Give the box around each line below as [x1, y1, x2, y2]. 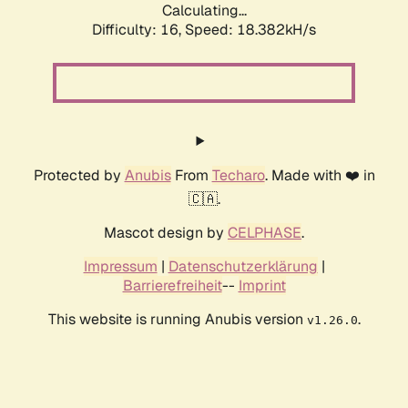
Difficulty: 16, [92, 20, 185, 40]
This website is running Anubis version [47, 310, 307, 330]
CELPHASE [228, 223, 301, 243]
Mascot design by [104, 223, 228, 243]
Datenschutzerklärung [168, 257, 318, 277]
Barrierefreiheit [122, 276, 222, 296]
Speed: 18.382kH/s [185, 20, 316, 40]
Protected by [33, 166, 125, 186]
